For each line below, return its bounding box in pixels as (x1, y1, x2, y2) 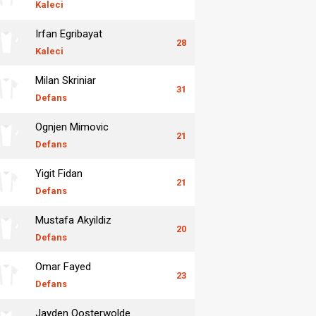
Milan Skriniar (35, 73, 96, 87)
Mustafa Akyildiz (35, 213, 111, 226)
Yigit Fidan (35, 166, 83, 180)
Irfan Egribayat (35, 27, 102, 40)
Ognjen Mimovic (35, 120, 109, 133)
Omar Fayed (35, 260, 91, 273)
